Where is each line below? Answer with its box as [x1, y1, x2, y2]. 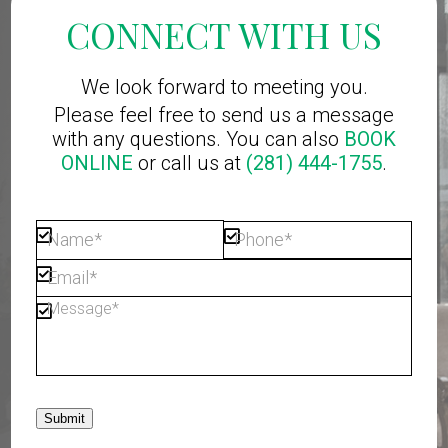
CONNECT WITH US [66, 10, 382, 58]
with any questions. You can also [52, 126, 344, 151]
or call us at [133, 150, 246, 175]
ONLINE [61, 150, 133, 175]
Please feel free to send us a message [54, 102, 394, 127]
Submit [44, 410, 86, 426]
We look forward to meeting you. [80, 74, 368, 99]
